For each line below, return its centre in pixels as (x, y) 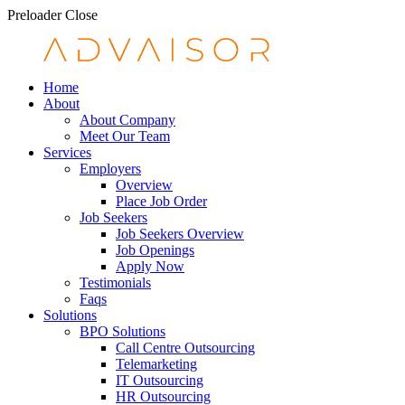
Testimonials (115, 283)
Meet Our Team (125, 137)
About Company (127, 120)
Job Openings (155, 250)
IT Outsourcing (160, 381)
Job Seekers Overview (180, 234)
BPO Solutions (122, 332)
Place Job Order (161, 202)
